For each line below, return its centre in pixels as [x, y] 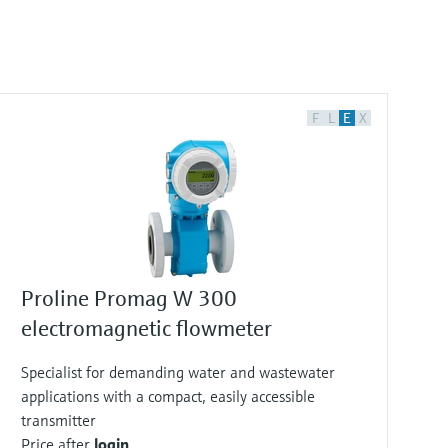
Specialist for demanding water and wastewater [178, 372]
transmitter [58, 420]
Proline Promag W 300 [129, 298]
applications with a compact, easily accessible [168, 396]
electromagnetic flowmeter [146, 328]
